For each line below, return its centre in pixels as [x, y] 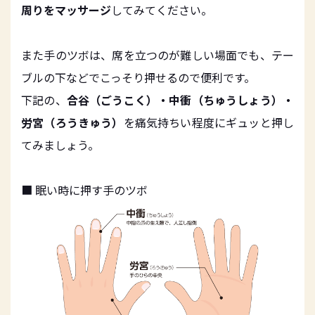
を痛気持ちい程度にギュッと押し [209, 122]
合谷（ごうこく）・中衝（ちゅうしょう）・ [180, 99]
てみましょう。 [60, 144]
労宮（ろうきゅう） [72, 122]
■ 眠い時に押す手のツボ [84, 189]
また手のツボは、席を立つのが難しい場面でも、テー [157, 54]
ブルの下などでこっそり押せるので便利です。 [138, 77]
